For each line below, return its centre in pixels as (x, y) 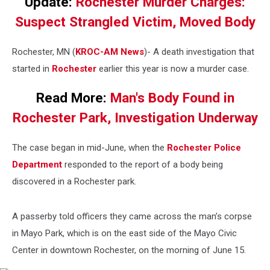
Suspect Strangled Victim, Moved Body (135, 22)
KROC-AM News (110, 52)
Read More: (73, 98)
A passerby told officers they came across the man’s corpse (132, 217)
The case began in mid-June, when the (89, 148)
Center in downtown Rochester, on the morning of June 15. (130, 250)
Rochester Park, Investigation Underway (135, 118)
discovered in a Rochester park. (75, 182)
